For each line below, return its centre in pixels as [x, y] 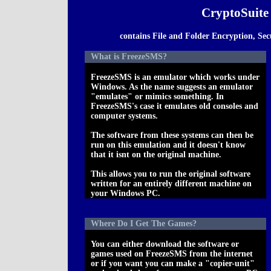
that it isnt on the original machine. [156, 155]
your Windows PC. [126, 194]
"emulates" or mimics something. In [157, 97]
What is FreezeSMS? [129, 57]
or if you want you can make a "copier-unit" [173, 264]
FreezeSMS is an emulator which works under [175, 77]
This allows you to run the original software [171, 174]
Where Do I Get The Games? [144, 224]
